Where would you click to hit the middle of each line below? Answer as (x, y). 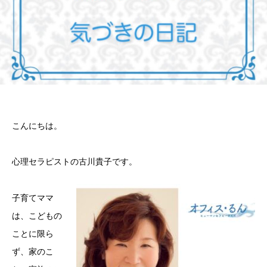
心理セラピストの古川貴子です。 (74, 162)
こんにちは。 (37, 125)
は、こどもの (37, 216)
